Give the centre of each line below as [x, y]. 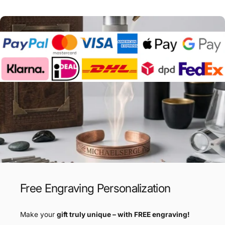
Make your [38, 215]
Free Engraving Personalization [95, 189]
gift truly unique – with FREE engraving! [123, 215]
